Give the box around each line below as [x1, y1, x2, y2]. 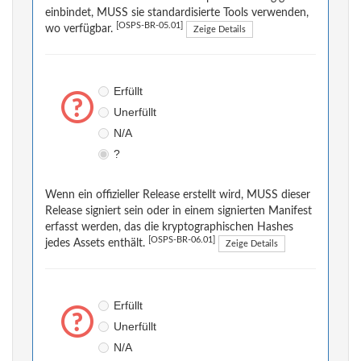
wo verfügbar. [45, 23, 116, 35]
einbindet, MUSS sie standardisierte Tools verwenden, [45, 7, 309, 19]
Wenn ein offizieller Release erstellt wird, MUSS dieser [45, 189, 310, 201]
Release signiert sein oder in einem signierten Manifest [45, 205, 312, 218]
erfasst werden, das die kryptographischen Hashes [45, 222, 293, 234]
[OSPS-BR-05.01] [116, 22, 183, 31]
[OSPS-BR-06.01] [148, 236, 215, 245]
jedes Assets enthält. [45, 238, 148, 250]
